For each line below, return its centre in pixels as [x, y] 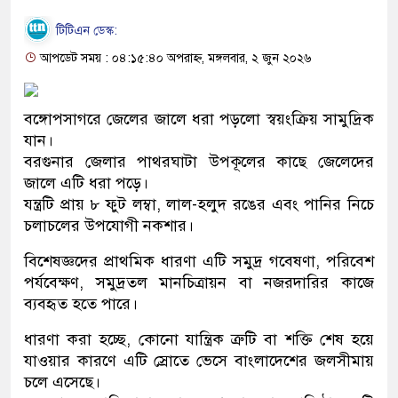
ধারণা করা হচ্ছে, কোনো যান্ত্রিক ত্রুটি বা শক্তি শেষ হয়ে [199, 339]
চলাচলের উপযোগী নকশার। [109, 226]
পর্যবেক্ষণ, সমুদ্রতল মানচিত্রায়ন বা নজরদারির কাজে [199, 283]
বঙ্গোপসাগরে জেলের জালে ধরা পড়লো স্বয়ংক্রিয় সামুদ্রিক [199, 119]
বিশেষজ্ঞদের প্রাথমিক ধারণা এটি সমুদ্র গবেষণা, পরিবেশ [199, 261]
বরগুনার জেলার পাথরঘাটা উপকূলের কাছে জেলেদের [199, 162]
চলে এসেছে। [62, 382]
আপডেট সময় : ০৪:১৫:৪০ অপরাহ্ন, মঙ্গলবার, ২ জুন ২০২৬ [174, 58]
